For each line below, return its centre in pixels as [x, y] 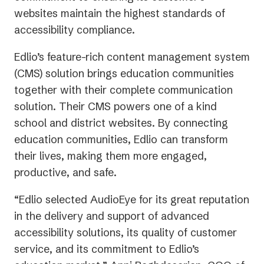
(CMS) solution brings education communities [124, 73]
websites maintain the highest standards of [120, 13]
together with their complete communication [123, 90]
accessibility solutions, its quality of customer [126, 232]
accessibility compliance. [75, 29]
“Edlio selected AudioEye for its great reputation [132, 199]
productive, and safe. [65, 172]
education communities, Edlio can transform [121, 139]
